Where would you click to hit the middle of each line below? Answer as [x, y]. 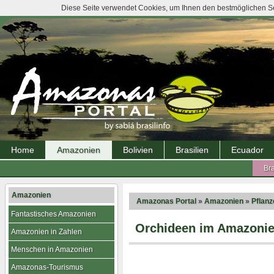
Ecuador [247, 150]
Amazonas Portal [166, 201]
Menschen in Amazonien [52, 250]
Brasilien [192, 150]
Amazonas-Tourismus [47, 267]
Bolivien [138, 150]
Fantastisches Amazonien [54, 214]
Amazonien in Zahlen [46, 232]
